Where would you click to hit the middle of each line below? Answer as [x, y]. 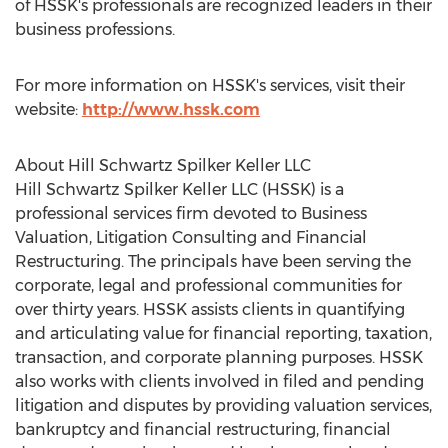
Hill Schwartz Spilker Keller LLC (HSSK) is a [179, 189]
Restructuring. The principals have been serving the [213, 261]
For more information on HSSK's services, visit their [210, 85]
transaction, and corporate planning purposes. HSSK [219, 357]
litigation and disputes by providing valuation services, [223, 405]
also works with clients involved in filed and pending [219, 381]
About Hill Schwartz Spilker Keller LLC [163, 165]
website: [48, 109]
